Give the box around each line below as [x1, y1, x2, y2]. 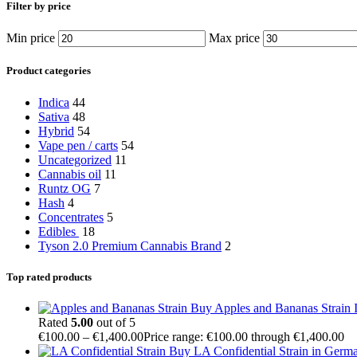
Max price [209, 31, 260, 45]
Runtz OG [38, 181, 91, 195]
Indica [38, 95, 69, 109]
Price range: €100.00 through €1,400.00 [143, 329, 344, 343]
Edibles [38, 224, 79, 238]
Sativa [38, 109, 69, 124]
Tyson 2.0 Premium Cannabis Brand [38, 238, 222, 253]
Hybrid [38, 124, 74, 138]
